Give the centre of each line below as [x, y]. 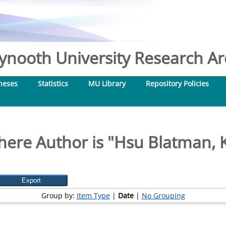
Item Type [93, 195]
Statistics [53, 83]
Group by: [59, 195]
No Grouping [163, 195]
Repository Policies [177, 83]
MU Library [107, 83]
